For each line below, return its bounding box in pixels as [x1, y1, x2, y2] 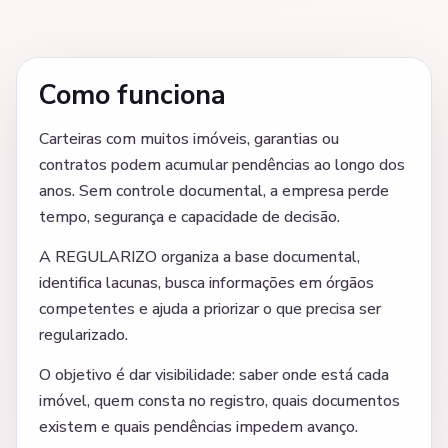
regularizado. [39, 324, 128, 347]
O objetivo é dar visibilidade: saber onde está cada [39, 364, 389, 387]
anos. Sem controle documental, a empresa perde [39, 180, 389, 203]
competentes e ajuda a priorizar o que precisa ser [39, 298, 381, 321]
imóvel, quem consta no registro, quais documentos [39, 390, 400, 413]
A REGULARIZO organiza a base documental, [39, 246, 360, 269]
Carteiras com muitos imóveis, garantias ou [39, 128, 339, 151]
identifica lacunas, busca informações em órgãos [39, 272, 374, 295]
